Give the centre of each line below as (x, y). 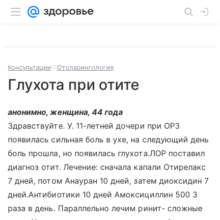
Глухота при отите (74, 84)
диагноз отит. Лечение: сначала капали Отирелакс (107, 167)
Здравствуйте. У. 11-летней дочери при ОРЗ (94, 126)
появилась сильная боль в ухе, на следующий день (109, 139)
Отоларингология (85, 67)
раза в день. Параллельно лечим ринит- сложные (105, 208)
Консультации (29, 67)
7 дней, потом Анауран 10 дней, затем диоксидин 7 (109, 181)
